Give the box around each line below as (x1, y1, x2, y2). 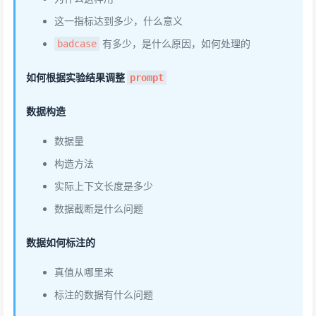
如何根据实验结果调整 (26, 71, 127, 83)
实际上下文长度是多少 (54, 180, 153, 192)
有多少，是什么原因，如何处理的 (99, 37, 250, 49)
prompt (130, 72, 164, 83)
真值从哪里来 (54, 266, 114, 278)
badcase (57, 38, 97, 49)
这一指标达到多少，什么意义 (54, 15, 183, 27)
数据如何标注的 (26, 236, 95, 248)
